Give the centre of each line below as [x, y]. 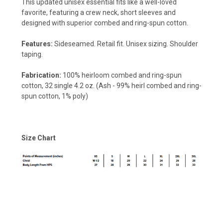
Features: [37, 44]
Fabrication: [41, 75]
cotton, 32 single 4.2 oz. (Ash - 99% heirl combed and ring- [111, 86]
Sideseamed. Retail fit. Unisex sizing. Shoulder [125, 44]
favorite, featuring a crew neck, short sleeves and [99, 13]
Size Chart [39, 138]
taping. [32, 55]
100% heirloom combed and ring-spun [121, 75]
